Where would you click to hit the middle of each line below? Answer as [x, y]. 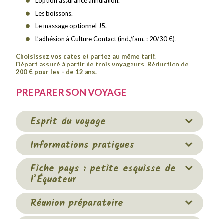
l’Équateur [53, 180]
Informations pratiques [83, 145]
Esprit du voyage [68, 122]
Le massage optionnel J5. [71, 26]
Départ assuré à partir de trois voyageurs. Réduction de [102, 64]
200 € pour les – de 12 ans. [56, 72]
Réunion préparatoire [77, 203]
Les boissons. [54, 13]
